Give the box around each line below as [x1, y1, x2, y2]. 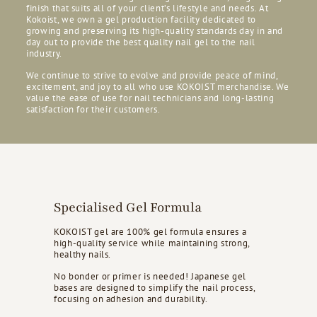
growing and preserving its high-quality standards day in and [26, 24, 283, 37]
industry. [26, 47, 62, 59]
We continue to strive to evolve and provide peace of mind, [26, 69, 278, 81]
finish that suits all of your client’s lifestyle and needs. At [26, 1, 269, 14]
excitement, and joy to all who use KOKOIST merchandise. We [26, 80, 289, 93]
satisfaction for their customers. [26, 103, 161, 115]
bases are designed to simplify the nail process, [54, 281, 255, 294]
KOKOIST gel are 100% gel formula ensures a [54, 225, 247, 238]
